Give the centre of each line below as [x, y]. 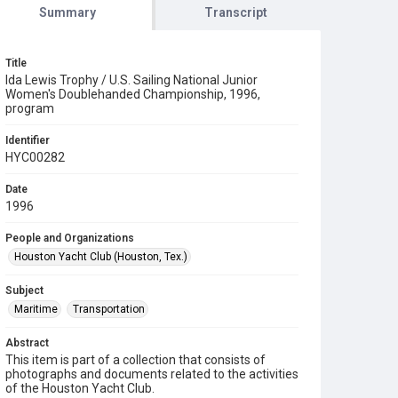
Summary [67, 12]
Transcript [236, 12]
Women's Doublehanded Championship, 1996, [133, 94]
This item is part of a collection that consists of [135, 360]
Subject [24, 291]
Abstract [27, 343]
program [30, 108]
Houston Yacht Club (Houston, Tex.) [101, 257]
